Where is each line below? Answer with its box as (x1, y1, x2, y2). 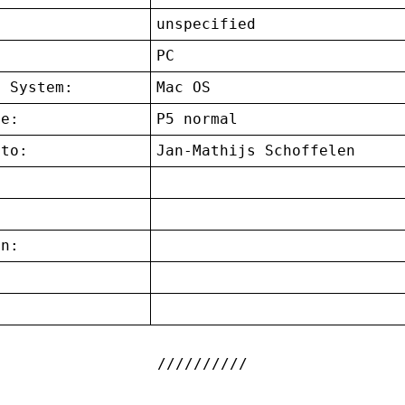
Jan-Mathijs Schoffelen (156, 142, 356, 160)
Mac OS (156, 79, 212, 97)
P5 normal (156, 110, 239, 128)
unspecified (156, 15, 257, 33)
